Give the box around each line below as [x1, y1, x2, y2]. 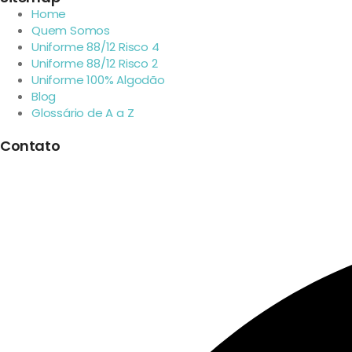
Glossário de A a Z [31, 104, 134, 122]
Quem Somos [31, 22, 110, 39]
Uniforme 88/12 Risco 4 [31, 38, 159, 56]
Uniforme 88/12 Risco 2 [31, 55, 158, 72]
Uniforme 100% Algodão [31, 71, 165, 89]
